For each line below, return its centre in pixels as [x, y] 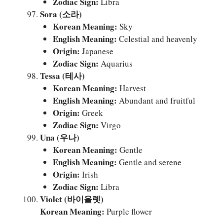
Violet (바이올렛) [72, 199]
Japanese [96, 51]
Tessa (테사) [62, 75]
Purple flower [128, 211]
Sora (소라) [61, 14]
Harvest [131, 88]
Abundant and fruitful [156, 100]
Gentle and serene [149, 162]
